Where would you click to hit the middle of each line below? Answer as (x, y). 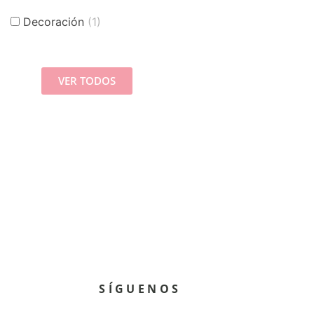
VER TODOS (87, 80)
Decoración (55, 22)
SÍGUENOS (140, 289)
